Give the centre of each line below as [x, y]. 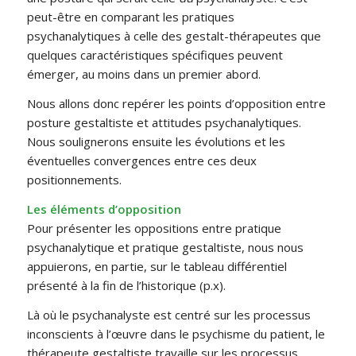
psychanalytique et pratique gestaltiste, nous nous [165, 247]
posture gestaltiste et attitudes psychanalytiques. [164, 123]
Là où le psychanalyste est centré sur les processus [168, 314]
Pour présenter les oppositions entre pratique [154, 228]
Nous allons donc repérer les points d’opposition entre [176, 104]
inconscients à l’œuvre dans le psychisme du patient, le [176, 333]
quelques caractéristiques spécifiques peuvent [155, 55]
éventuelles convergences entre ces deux [141, 161]
